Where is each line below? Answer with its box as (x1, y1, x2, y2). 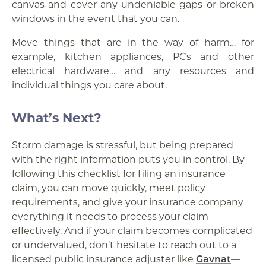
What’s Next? (12, 109, 102, 126)
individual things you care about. (12, 78, 167, 91)
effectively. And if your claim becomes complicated (12, 224, 252, 236)
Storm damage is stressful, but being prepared (12, 138, 233, 151)
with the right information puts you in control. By (12, 153, 245, 165)
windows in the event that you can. (12, 12, 179, 24)
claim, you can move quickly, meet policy (12, 181, 205, 194)
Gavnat (196, 252, 231, 265)
